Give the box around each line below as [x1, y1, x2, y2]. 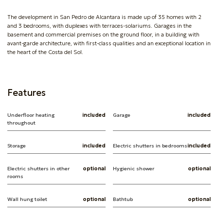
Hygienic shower [112, 165, 154, 172]
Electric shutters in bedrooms [112, 142, 187, 149]
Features [7, 87, 46, 98]
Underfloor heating [7, 111, 54, 118]
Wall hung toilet [7, 196, 47, 202]
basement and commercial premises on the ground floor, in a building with [7, 31, 200, 38]
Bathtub [112, 196, 133, 202]
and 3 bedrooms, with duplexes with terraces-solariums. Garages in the [7, 22, 192, 29]
